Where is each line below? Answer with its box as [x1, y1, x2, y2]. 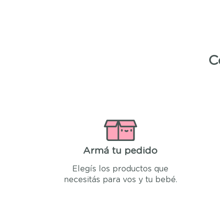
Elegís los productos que [72, 165, 169, 173]
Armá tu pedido [83, 146, 158, 156]
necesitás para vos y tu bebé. [63, 176, 177, 184]
